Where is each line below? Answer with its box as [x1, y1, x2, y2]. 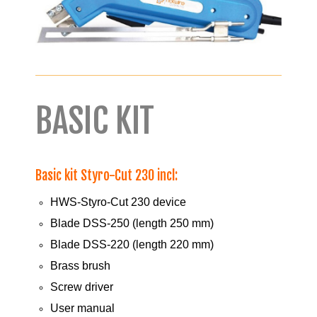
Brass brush [50, 260, 110, 272]
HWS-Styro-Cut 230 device [50, 196, 186, 209]
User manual [50, 302, 115, 315]
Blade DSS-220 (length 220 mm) [50, 238, 214, 251]
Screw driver [50, 281, 113, 294]
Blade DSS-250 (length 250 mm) [50, 217, 214, 230]
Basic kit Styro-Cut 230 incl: [35, 167, 178, 185]
